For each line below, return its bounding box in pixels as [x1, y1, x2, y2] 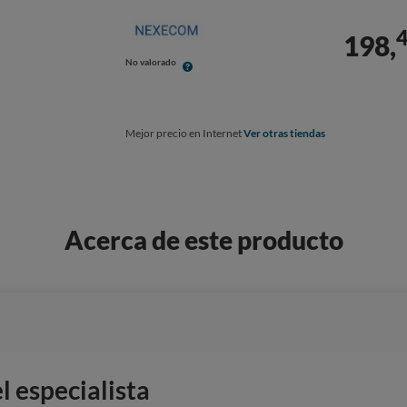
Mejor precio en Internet [125, 126, 244, 141]
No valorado [125, 56, 177, 68]
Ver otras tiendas [243, 126, 326, 141]
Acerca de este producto [64, 224, 343, 256]
